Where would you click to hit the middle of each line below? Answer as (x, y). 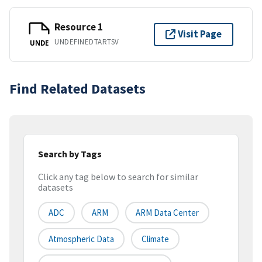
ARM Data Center (167, 213)
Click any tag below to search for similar (118, 177)
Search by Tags (70, 154)
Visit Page (200, 34)
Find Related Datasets (77, 88)
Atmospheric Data (81, 239)
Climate (155, 239)
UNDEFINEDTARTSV (87, 42)
